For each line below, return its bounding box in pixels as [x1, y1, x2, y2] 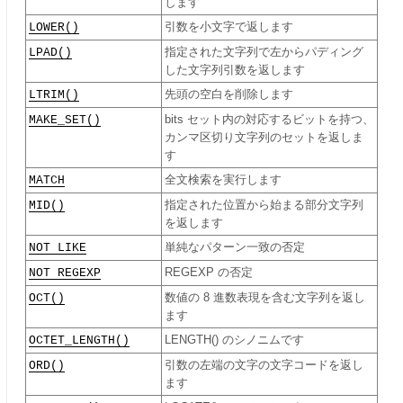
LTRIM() [29, 88, 79, 102]
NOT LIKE [29, 241, 86, 255]
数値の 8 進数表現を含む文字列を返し [165, 291, 365, 304]
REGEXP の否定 [165, 266, 253, 279]
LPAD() [29, 46, 72, 59]
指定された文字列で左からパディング [165, 46, 363, 58]
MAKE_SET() [29, 113, 101, 127]
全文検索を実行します [165, 174, 282, 186]
